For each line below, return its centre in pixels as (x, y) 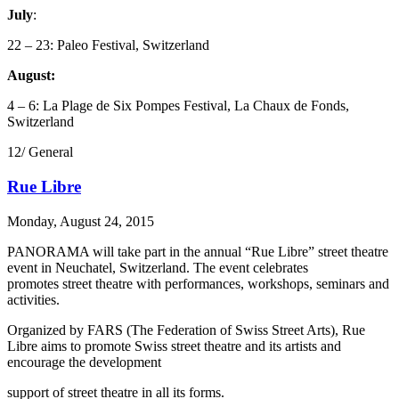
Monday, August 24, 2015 (81, 221)
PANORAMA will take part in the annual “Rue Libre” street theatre (198, 251)
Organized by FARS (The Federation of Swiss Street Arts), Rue (186, 330)
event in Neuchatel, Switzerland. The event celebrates (158, 267)
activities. (33, 299)
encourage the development (84, 362)
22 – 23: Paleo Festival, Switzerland (108, 45)
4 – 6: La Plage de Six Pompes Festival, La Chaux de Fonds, (178, 106)
